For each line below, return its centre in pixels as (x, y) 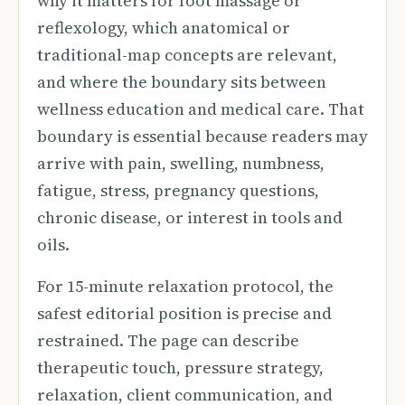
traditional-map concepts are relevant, (187, 55)
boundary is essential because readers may (202, 136)
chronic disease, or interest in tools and (190, 217)
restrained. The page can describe (168, 340)
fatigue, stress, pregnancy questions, (178, 190)
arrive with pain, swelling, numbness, (181, 163)
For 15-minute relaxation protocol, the (185, 286)
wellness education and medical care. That (201, 109)
